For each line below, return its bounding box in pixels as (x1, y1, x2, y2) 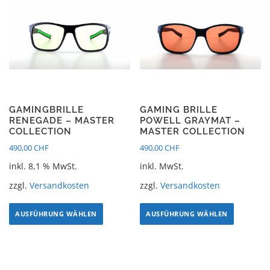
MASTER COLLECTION (140, 126, 246, 137)
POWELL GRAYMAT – (140, 115, 241, 127)
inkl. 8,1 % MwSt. (9, 161, 77, 172)
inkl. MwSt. (140, 161, 184, 172)
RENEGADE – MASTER (9, 115, 115, 127)
